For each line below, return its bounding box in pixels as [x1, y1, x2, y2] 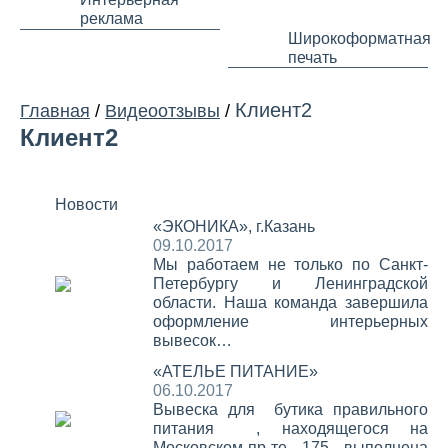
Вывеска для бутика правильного [152, 401, 428, 418]
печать [288, 49, 338, 66]
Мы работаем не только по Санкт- [152, 256, 428, 273]
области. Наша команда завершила [152, 294, 428, 311]
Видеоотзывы [105, 100, 220, 121]
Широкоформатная [288, 30, 432, 47]
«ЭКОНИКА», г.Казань [152, 218, 315, 235]
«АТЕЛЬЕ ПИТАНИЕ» [152, 363, 318, 380]
